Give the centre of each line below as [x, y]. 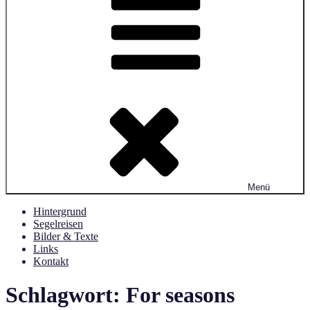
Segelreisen [58, 224]
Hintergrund [60, 211]
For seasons [180, 295]
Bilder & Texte [66, 236]
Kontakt [51, 261]
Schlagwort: [66, 295]
